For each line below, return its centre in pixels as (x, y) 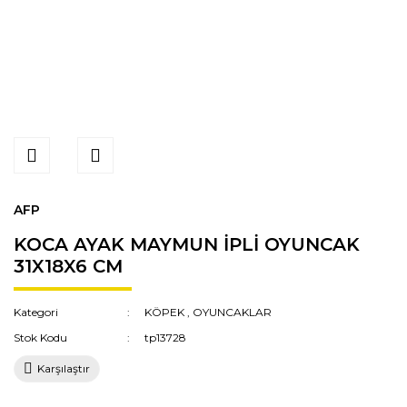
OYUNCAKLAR (233, 312)
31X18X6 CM (68, 266)
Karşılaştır (64, 368)
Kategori (36, 312)
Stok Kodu (40, 338)
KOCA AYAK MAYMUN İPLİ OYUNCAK (187, 244)
